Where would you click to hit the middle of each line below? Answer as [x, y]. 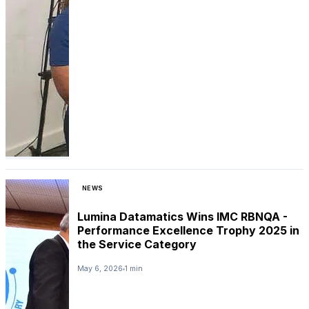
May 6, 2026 [100, 269]
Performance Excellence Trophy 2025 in [188, 230]
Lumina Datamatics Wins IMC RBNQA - [182, 216]
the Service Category [137, 244]
